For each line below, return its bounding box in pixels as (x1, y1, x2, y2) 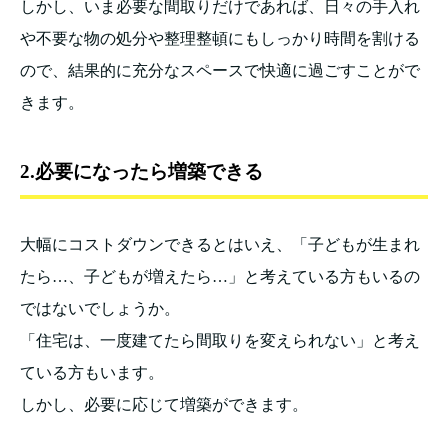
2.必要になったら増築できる (20, 160, 263, 182)
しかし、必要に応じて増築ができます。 (20, 395, 308, 413)
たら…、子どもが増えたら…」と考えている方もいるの (20, 267, 420, 285)
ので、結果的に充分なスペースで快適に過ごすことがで (20, 61, 420, 79)
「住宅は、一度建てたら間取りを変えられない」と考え (20, 331, 420, 349)
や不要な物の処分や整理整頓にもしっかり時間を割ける (20, 29, 420, 47)
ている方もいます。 (20, 363, 164, 381)
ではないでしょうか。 (20, 299, 180, 317)
